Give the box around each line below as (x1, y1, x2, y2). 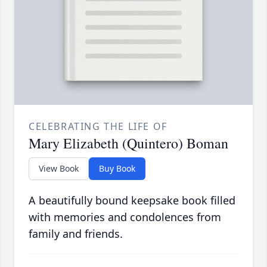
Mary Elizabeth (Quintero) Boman (29, 133, 228, 153)
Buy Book (99, 162, 135, 174)
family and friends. (29, 226, 123, 241)
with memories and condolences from (29, 209, 221, 224)
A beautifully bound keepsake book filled (29, 193, 235, 207)
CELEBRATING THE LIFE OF (29, 119, 167, 133)
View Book (39, 162, 79, 174)
